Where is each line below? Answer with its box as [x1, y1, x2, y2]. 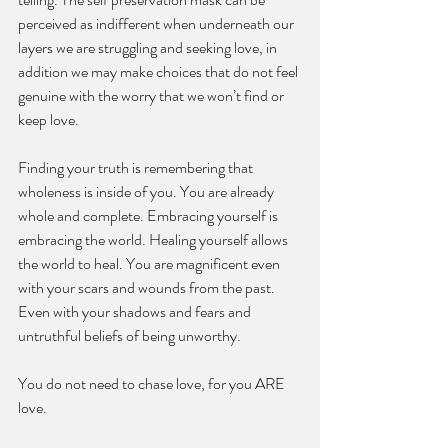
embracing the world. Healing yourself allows [18, 228, 291, 252]
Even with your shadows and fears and [18, 300, 254, 324]
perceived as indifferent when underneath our [18, 12, 297, 36]
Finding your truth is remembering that [18, 156, 256, 180]
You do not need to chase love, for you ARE [18, 372, 288, 396]
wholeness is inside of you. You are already [18, 180, 277, 204]
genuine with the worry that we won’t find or [18, 84, 287, 108]
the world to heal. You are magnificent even [18, 252, 283, 276]
